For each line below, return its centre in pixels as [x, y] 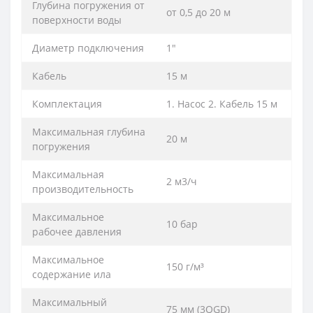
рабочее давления [77, 231]
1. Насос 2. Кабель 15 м [222, 103]
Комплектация [67, 103]
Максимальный [70, 302]
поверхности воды [77, 20]
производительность [83, 189]
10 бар [182, 224]
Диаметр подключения [88, 48]
